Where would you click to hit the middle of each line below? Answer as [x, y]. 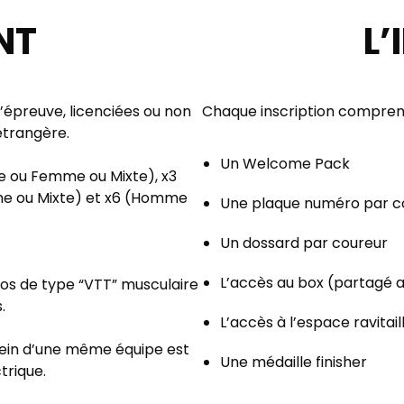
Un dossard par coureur [304, 243]
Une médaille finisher [294, 363]
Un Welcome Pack [285, 164]
